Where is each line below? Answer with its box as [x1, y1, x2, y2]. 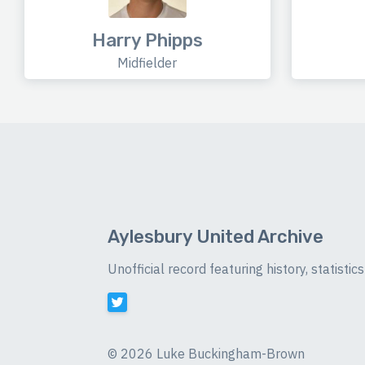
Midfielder [117, 55, 178, 72]
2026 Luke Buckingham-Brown [121, 345, 305, 363]
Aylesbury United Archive [108, 226, 323, 248]
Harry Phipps [91, 29, 203, 52]
